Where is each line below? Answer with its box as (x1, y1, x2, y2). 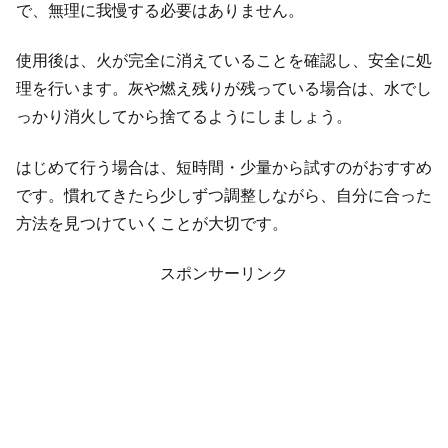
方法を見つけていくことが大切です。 (16, 214, 288, 232)
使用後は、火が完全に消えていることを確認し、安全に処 (16, 52, 432, 70)
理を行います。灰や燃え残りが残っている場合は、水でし (16, 80, 432, 98)
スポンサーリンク (160, 264, 288, 282)
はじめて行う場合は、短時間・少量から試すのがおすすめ (16, 158, 432, 176)
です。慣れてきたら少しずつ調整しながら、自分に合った (16, 186, 432, 204)
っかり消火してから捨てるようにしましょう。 (16, 108, 352, 126)
